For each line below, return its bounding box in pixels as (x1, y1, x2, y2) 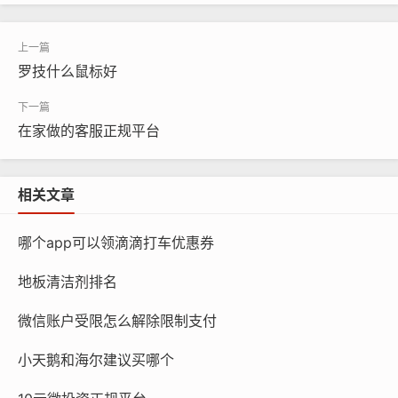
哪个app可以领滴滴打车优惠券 (18, 233, 214, 251)
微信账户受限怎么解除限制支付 (18, 311, 217, 330)
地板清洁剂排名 (18, 272, 117, 291)
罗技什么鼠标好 (18, 61, 117, 80)
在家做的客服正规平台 (18, 121, 160, 139)
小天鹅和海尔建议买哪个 (18, 350, 174, 369)
